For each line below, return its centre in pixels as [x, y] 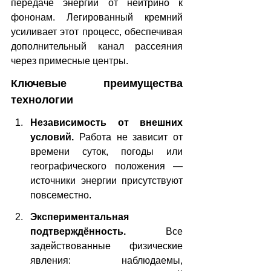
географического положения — [106, 166]
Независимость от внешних [106, 122]
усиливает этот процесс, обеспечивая [97, 31]
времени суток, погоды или [106, 151]
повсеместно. [61, 195]
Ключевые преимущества [97, 83]
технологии [42, 100]
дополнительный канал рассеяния [97, 46]
